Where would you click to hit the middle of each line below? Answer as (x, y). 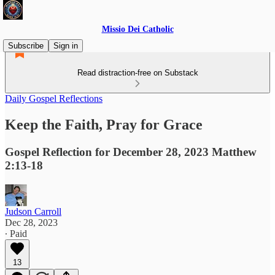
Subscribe (26, 46)
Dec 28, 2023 (31, 222)
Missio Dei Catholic (137, 29)
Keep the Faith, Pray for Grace (104, 124)
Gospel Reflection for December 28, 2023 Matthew (131, 152)
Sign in (66, 46)
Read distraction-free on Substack (137, 73)
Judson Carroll (33, 211)
